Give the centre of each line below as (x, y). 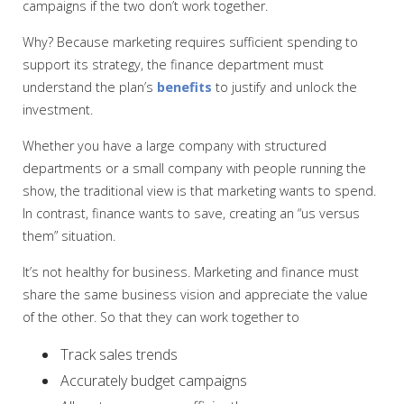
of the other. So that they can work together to (161, 317)
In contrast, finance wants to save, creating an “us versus (191, 213)
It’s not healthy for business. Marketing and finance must (191, 272)
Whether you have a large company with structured (174, 146)
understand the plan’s (90, 87)
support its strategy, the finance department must (173, 64)
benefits (184, 87)
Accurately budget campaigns (154, 381)
